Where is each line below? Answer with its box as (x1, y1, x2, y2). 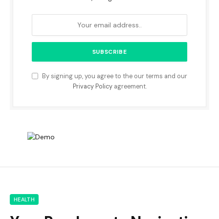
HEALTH (14, 196, 35, 203)
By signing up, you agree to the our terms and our (41, 72, 187, 81)
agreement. (112, 83, 147, 91)
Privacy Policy (72, 83, 112, 91)
